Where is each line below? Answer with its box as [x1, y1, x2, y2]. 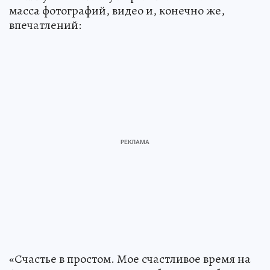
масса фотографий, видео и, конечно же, [9, 2, 225, 19]
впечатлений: [9, 16, 81, 33]
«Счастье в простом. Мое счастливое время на [9, 250, 251, 267]
